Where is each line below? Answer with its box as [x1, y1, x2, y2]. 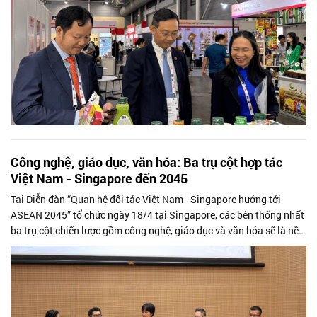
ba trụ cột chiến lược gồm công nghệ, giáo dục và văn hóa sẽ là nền [11, 224, 304, 238]
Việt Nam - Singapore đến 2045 [11, 170, 188, 188]
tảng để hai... [11, 239, 69, 253]
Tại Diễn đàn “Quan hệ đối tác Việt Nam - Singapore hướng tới [11, 192, 281, 207]
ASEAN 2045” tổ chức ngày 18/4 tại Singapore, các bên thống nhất [11, 208, 304, 222]
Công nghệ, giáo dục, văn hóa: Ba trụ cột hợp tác [11, 154, 282, 171]
